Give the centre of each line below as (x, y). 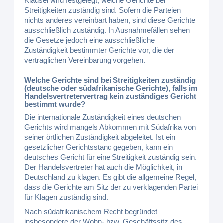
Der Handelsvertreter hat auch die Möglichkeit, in (104, 167)
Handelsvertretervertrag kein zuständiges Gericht (111, 96)
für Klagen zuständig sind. (66, 197)
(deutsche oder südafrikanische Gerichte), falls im (111, 88)
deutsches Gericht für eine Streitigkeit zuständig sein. (111, 157)
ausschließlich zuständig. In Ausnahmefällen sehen (107, 30)
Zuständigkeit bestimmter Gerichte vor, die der (100, 50)
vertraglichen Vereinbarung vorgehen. (85, 60)
